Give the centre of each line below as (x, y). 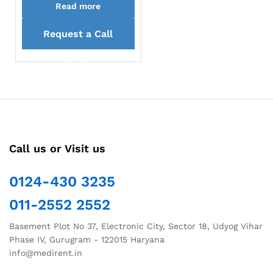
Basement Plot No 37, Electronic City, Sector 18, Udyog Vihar (136, 226)
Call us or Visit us (57, 148)
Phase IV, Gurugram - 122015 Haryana (87, 239)
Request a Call (78, 34)
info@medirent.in (46, 253)
